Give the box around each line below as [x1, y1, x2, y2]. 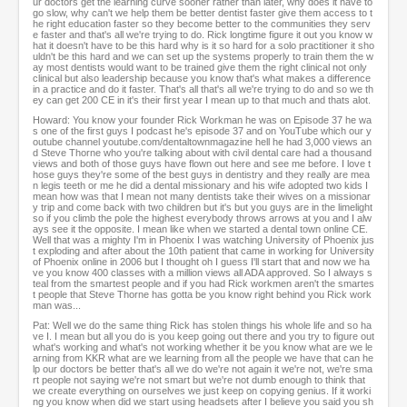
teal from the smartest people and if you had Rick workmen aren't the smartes [33, 278, 374, 290]
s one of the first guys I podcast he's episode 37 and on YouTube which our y [33, 125, 372, 137]
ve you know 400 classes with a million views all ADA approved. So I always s [33, 267, 372, 279]
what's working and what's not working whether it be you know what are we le [33, 342, 372, 353]
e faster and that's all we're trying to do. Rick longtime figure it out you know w [33, 29, 372, 41]
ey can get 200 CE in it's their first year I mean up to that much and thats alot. [33, 94, 371, 106]
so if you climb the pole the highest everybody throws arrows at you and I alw [33, 213, 372, 224]
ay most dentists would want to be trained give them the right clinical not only [33, 62, 367, 74]
